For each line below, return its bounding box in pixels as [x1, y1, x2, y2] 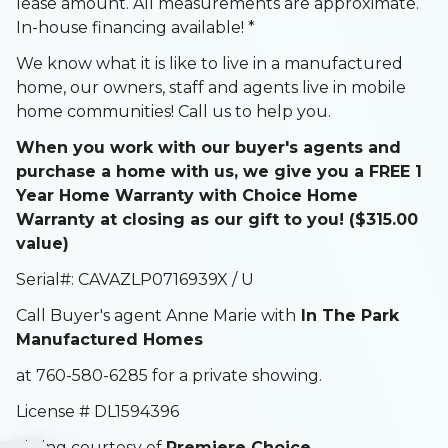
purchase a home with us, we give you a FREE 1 [16, 161, 422, 181]
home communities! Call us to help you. [16, 101, 331, 121]
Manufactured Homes [16, 329, 203, 349]
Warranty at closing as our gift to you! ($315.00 [16, 209, 418, 229]
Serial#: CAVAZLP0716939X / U [16, 269, 254, 289]
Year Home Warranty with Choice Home [16, 185, 358, 205]
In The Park [296, 305, 399, 325]
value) [16, 233, 69, 253]
